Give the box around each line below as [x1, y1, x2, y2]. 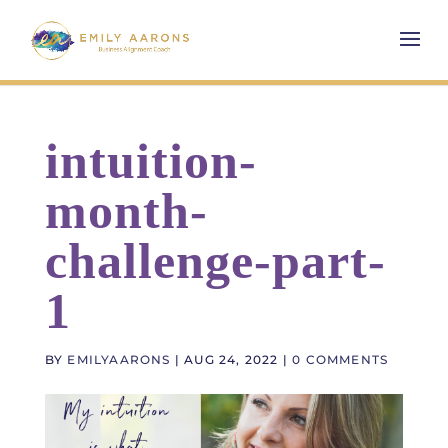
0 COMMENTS [292, 352, 389, 367]
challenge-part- [44, 233, 386, 289]
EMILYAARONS [67, 352, 171, 367]
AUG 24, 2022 [184, 352, 279, 367]
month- [44, 183, 208, 239]
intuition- [44, 133, 257, 189]
